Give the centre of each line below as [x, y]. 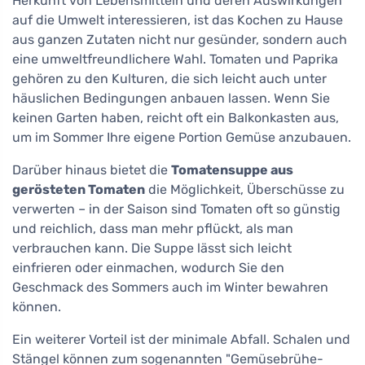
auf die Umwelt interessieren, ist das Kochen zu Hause [178, 20]
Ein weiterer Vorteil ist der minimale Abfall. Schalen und [181, 339]
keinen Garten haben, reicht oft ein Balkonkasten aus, [176, 117]
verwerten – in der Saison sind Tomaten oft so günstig [176, 209]
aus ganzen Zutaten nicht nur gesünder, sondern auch [180, 39]
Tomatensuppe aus [232, 169]
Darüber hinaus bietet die [92, 169]
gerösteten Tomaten [79, 189]
